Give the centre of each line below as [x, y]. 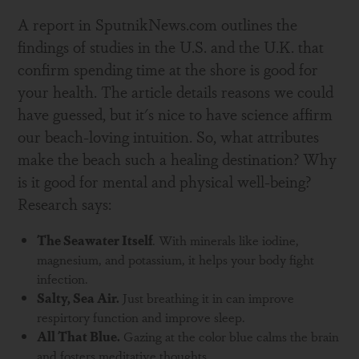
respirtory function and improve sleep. [141, 317]
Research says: [65, 204]
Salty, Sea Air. [79, 298]
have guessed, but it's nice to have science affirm [175, 114]
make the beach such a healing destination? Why [177, 159]
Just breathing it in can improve [207, 298]
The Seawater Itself [95, 240]
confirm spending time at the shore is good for [168, 69]
